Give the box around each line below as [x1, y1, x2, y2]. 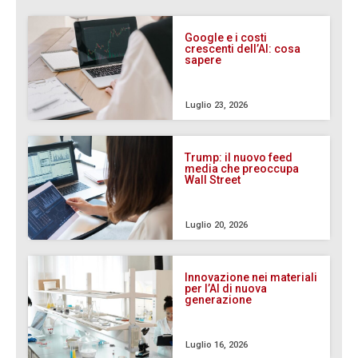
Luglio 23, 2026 [185, 100, 249, 110]
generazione [185, 293, 253, 306]
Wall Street [185, 173, 241, 186]
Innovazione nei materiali [185, 271, 318, 284]
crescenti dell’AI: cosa [185, 42, 301, 55]
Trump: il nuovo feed [185, 151, 293, 164]
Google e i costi [185, 31, 268, 44]
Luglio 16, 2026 [185, 340, 249, 350]
